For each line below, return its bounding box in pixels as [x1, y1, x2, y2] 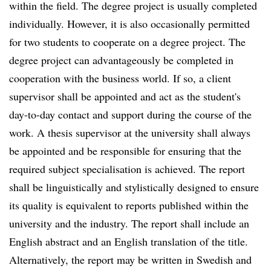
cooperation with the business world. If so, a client [9, 71, 231, 85]
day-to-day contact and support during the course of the [9, 107, 252, 122]
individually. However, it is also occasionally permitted [9, 16, 250, 31]
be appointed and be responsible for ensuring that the [9, 143, 241, 158]
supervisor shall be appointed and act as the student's [9, 89, 241, 103]
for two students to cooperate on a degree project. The [9, 34, 246, 49]
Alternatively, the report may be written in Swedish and [9, 252, 252, 267]
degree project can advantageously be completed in [9, 53, 233, 67]
